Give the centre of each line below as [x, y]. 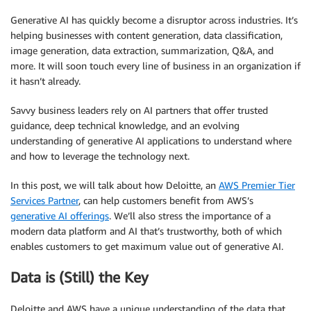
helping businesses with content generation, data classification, [146, 35]
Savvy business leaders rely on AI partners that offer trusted [139, 110]
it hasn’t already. [45, 81]
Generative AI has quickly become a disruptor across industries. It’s [154, 20]
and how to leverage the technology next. [100, 156]
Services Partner [44, 200]
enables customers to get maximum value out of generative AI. [147, 246]
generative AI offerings [60, 216]
